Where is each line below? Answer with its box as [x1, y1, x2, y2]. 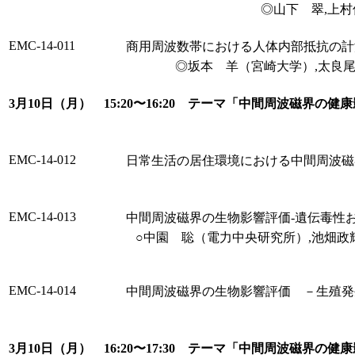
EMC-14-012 [9, 153, 76, 166]
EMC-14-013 [9, 210, 76, 223]
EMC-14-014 [9, 284, 76, 297]
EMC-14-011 [9, 39, 75, 52]
